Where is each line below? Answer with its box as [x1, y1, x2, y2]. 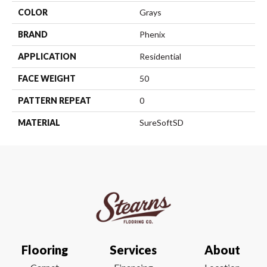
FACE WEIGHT [18, 73, 76, 83]
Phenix [139, 29, 165, 39]
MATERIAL [18, 117, 60, 128]
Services [110, 243, 157, 257]
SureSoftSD [139, 117, 184, 128]
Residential [139, 51, 181, 61]
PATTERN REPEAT [18, 95, 91, 105]
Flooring [21, 243, 68, 257]
